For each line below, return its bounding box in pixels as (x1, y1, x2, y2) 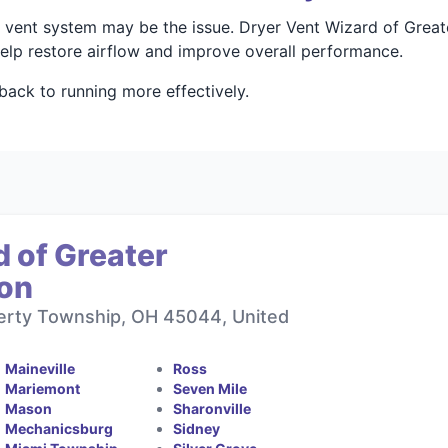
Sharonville (172, 400, 251, 417)
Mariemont (5, 380, 81, 397)
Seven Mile (172, 380, 247, 397)
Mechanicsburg (5, 420, 114, 437)
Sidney (172, 420, 220, 437)
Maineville (5, 360, 76, 377)
